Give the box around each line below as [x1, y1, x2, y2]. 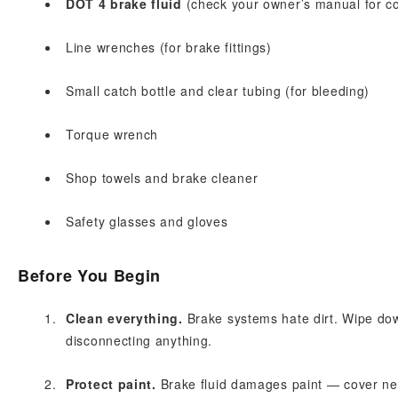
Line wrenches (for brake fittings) [66, 38, 272, 56]
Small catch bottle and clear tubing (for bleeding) [66, 82, 370, 99]
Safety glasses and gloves [66, 212, 228, 230]
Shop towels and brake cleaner [66, 169, 259, 187]
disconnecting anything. [66, 331, 213, 349]
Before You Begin [18, 264, 162, 287]
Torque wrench [66, 125, 159, 143]
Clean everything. [66, 309, 183, 327]
